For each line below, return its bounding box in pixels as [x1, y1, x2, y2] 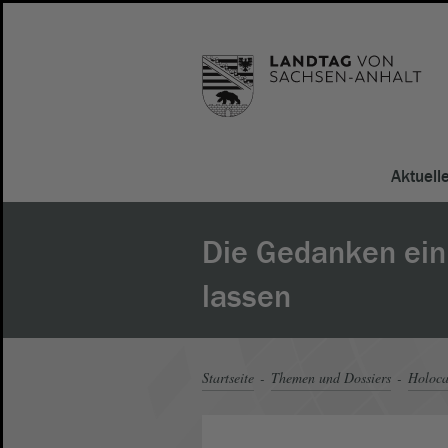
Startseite [202, 368, 254, 388]
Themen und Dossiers [271, 368, 391, 388]
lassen [202, 276, 291, 317]
